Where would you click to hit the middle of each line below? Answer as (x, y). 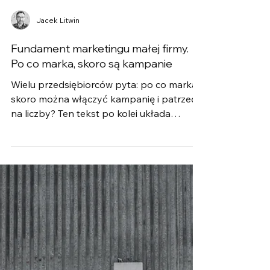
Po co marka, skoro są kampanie (92, 129)
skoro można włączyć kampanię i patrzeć (104, 164)
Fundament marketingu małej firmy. (100, 114)
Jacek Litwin (58, 85)
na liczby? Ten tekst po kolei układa (91, 178)
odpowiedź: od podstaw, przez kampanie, (104, 193)
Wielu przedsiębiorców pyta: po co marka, (105, 149)
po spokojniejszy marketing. (73, 207)
